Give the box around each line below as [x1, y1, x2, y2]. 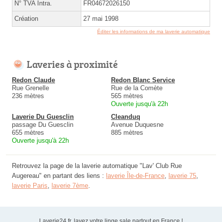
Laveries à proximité [27, 57, 118, 71]
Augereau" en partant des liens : [12, 172, 106, 180]
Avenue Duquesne [111, 121, 164, 129]
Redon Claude [12, 76, 55, 84]
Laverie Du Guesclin [12, 113, 74, 121]
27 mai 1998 [83, 15, 118, 23]
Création [14, 15, 38, 23]
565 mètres [111, 92, 143, 100]
